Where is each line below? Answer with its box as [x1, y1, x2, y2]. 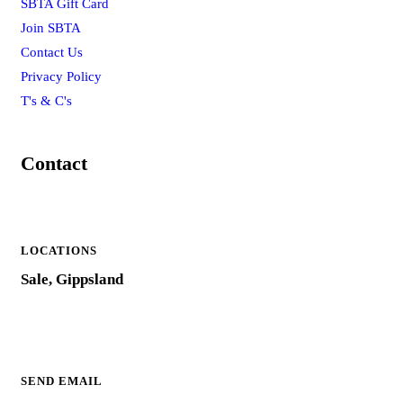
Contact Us [21, 44, 83, 59]
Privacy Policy [21, 68, 102, 84]
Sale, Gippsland [21, 270, 123, 288]
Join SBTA [21, 20, 81, 35]
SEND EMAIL [21, 373, 103, 388]
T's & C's [21, 93, 72, 108]
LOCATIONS [21, 243, 97, 257]
